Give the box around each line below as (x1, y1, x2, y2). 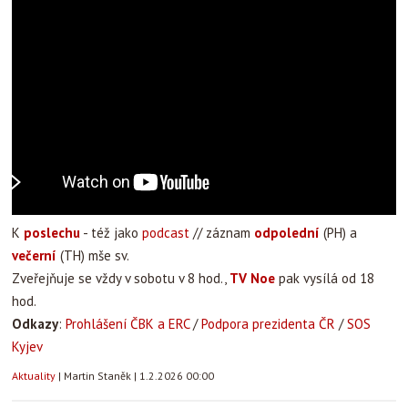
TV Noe (229, 270, 275, 287)
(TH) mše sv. (56, 247, 129, 264)
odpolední (254, 224, 320, 241)
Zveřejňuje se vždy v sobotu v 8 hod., (12, 270, 229, 287)
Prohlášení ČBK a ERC (66, 315, 189, 332)
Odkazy (12, 315, 58, 332)
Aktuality (12, 369, 56, 382)
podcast (142, 224, 189, 241)
